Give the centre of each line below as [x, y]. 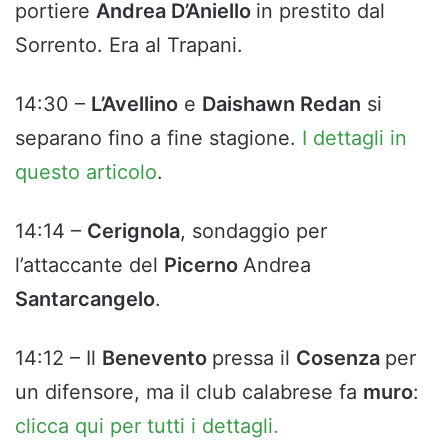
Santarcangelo [85, 299]
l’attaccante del [89, 265]
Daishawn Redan [281, 104]
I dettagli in [354, 138]
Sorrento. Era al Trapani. [129, 45]
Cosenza [340, 358]
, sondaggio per [253, 231]
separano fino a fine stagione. [158, 138]
